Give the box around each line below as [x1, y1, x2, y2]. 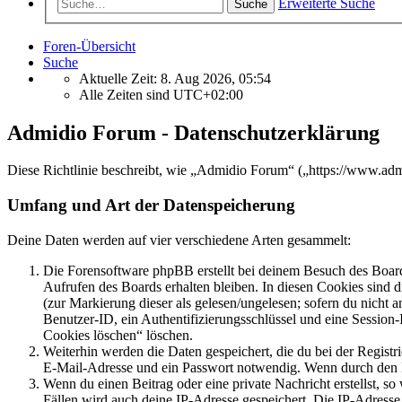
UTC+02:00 [173, 86, 243, 102]
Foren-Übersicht [43, 38, 135, 54]
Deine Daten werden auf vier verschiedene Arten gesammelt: [7, 232, 351, 248]
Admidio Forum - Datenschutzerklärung [7, 120, 380, 144]
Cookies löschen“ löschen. [43, 327, 193, 343]
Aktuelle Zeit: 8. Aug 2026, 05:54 [79, 70, 271, 86]
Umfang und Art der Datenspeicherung [7, 196, 295, 215]
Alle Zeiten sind [79, 86, 173, 102]
